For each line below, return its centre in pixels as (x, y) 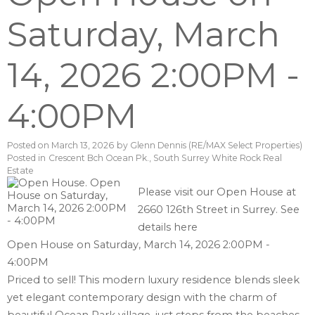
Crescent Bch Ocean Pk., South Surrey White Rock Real (165, 158)
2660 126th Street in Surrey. (210, 210)
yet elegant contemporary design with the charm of (142, 298)
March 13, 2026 (83, 146)
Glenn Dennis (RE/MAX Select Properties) (216, 146)
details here (168, 227)
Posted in (26, 158)
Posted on (29, 146)
